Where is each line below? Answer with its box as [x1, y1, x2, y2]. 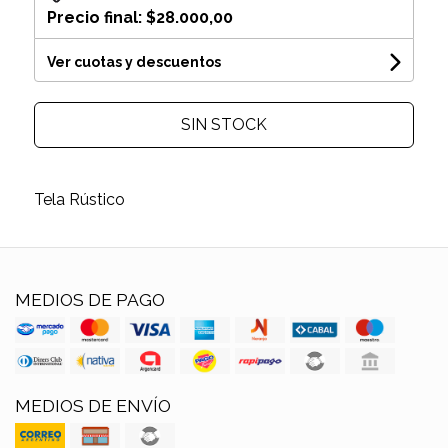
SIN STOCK [180, 115, 267, 135]
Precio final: [46, 8, 146, 28]
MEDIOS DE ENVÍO [15, 395, 171, 417]
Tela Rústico [33, 190, 125, 210]
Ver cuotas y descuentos [46, 54, 221, 71]
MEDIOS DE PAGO [15, 289, 165, 311]
